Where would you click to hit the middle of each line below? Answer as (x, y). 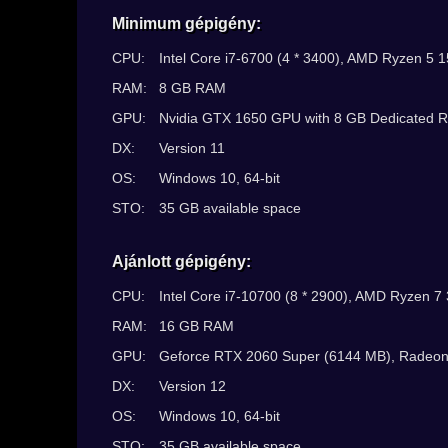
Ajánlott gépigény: (181, 261)
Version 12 (192, 386)
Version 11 (192, 148)
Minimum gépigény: (186, 23)
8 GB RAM (192, 88)
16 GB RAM (196, 326)
